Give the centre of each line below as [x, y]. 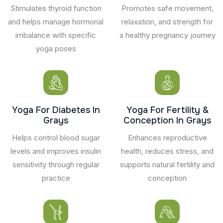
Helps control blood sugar [56, 137]
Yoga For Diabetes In [56, 110]
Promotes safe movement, [167, 8]
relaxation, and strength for [167, 21]
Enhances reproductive [167, 137]
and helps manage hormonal [56, 21]
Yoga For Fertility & [167, 110]
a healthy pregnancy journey [167, 35]
